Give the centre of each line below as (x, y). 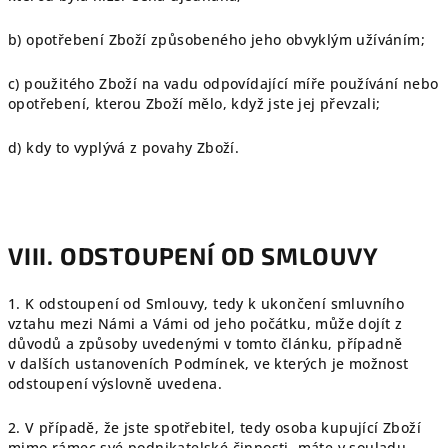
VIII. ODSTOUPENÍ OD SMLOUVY (193, 255)
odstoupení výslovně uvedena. (115, 383)
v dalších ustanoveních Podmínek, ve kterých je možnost (208, 363)
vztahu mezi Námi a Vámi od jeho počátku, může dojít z (205, 323)
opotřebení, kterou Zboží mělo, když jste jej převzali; (194, 103)
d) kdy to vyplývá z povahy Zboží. (124, 147)
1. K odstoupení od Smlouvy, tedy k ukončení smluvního (206, 303)
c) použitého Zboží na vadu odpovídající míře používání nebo (223, 83)
